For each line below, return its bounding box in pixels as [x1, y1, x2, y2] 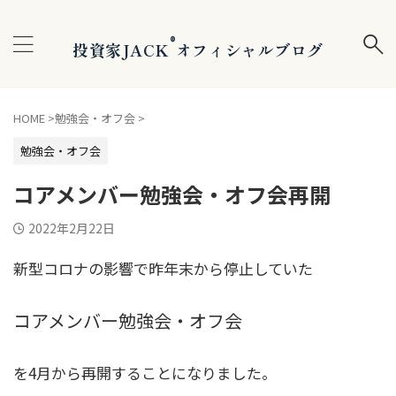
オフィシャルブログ [175, 37, 324, 61]
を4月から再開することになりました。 [13, 362, 277, 385]
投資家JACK [72, 37, 169, 61]
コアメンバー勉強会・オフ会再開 [13, 179, 331, 209]
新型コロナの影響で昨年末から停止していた [13, 257, 313, 279]
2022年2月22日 [28, 219, 115, 237]
